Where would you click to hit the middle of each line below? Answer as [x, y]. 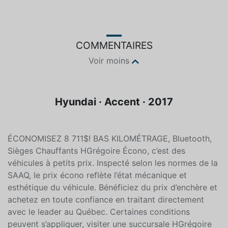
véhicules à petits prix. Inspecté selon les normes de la [113, 192]
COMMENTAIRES [114, 75]
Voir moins [109, 90]
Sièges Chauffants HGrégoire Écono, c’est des [96, 180]
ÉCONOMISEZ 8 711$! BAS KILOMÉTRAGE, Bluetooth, [110, 168]
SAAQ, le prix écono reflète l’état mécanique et [97, 204]
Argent [61, 18]
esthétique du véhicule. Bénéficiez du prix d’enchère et [112, 217]
